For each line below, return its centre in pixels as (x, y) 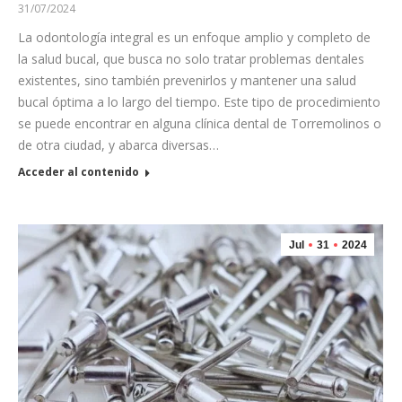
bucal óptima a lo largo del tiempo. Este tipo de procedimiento (199, 101)
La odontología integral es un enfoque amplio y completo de (194, 37)
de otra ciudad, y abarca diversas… (118, 144)
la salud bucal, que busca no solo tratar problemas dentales (191, 58)
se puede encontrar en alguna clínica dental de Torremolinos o (200, 123)
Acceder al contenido (79, 171)
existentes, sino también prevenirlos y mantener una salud (187, 80)
